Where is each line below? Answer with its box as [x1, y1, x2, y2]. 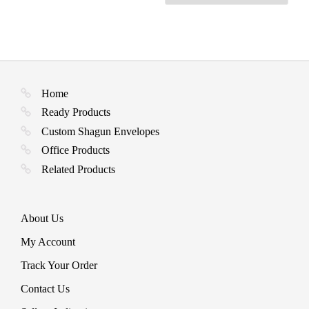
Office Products [41, 144, 110, 157]
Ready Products [41, 106, 110, 119]
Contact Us [21, 282, 70, 295]
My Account [21, 235, 75, 248]
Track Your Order [21, 259, 97, 271]
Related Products [41, 163, 115, 175]
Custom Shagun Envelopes [41, 125, 159, 137]
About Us [21, 212, 63, 224]
